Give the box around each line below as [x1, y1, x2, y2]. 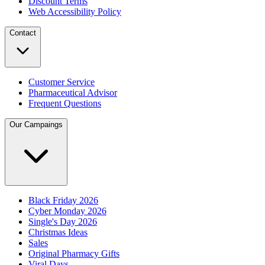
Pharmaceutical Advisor [28, 88, 117, 98]
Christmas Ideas [28, 227, 88, 238]
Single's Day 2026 [28, 216, 97, 227]
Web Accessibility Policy [28, 7, 121, 17]
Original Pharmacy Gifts [28, 248, 119, 259]
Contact [9, 28, 36, 38]
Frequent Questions [28, 98, 101, 109]
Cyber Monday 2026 [28, 206, 106, 216]
